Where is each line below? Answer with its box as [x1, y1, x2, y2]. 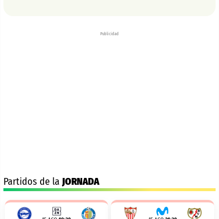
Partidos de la [3, 175, 62, 187]
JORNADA [62, 175, 99, 187]
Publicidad [100, 31, 119, 36]
